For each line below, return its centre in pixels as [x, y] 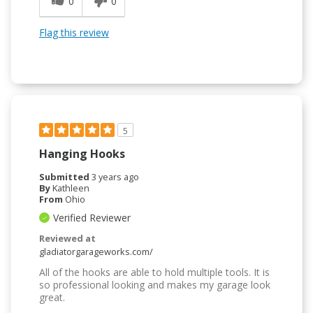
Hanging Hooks [82, 154]
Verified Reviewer [92, 218]
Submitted [65, 177]
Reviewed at [67, 239]
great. [52, 298]
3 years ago [115, 177]
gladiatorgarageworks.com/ [96, 252]
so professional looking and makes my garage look [155, 285]
